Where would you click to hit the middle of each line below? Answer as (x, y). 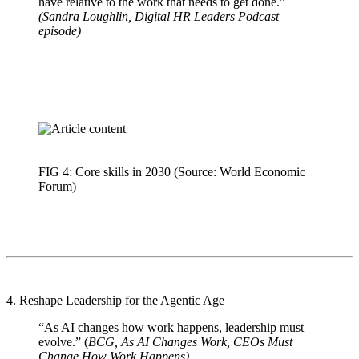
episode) (60, 30)
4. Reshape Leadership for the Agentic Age (115, 300)
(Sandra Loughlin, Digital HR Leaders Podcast (159, 16)
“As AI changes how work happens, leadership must (171, 327)
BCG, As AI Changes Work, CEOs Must (190, 341)
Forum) (57, 186)
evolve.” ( (63, 341)
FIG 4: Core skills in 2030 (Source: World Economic (172, 171)
